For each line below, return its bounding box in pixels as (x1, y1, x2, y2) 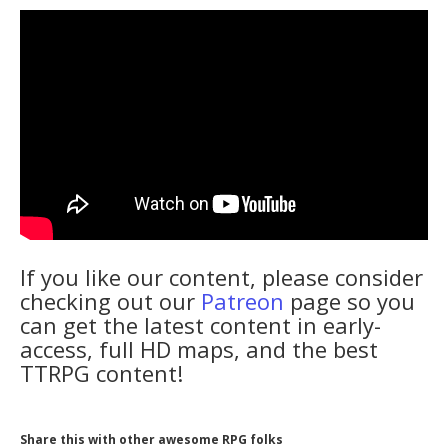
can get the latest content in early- (20, 310, 381, 340)
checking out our (20, 286, 201, 316)
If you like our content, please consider (20, 262, 423, 292)
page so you (284, 286, 415, 316)
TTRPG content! (20, 358, 183, 388)
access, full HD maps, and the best (20, 334, 378, 364)
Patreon (201, 286, 284, 316)
